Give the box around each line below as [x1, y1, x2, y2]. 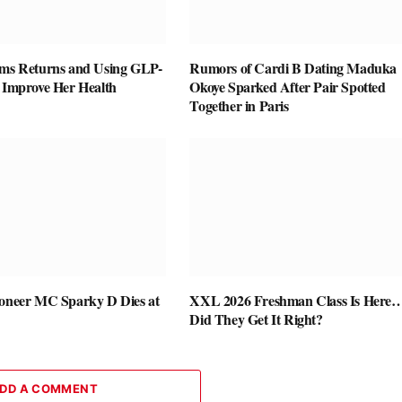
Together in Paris [189, 95, 289, 117]
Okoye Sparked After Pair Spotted [189, 76, 386, 98]
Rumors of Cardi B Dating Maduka [189, 57, 397, 79]
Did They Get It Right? [189, 308, 323, 329]
